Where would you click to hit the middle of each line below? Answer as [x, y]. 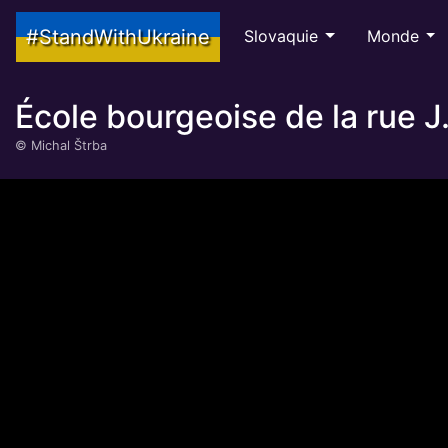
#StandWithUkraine [118, 37]
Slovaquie [281, 36]
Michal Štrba [69, 145]
